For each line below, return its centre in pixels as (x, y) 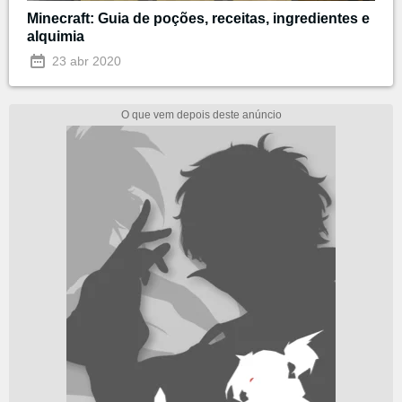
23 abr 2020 (85, 61)
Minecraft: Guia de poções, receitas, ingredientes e (198, 18)
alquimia (56, 36)
